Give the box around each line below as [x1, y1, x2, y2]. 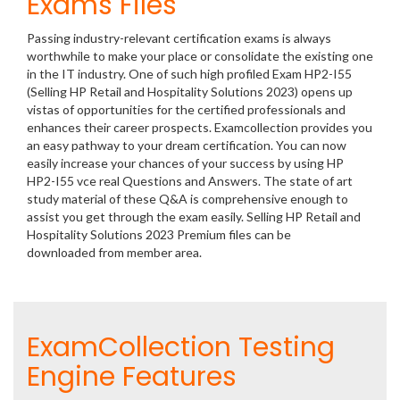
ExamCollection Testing [27, 329, 335, 366]
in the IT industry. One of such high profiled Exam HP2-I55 [27, 66, 352, 81]
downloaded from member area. [27, 245, 204, 260]
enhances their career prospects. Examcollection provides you [27, 120, 372, 135]
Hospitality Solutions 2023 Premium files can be [27, 227, 291, 242]
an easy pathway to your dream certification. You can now [27, 137, 346, 153]
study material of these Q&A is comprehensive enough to [27, 191, 348, 206]
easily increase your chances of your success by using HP [27, 155, 344, 171]
